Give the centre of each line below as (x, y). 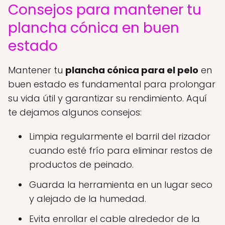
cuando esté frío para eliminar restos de (121, 150)
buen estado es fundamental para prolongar (112, 84)
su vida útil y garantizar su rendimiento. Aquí (107, 98)
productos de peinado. (81, 164)
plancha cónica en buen (94, 28)
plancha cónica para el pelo (132, 70)
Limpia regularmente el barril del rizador (120, 136)
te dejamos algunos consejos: (75, 112)
